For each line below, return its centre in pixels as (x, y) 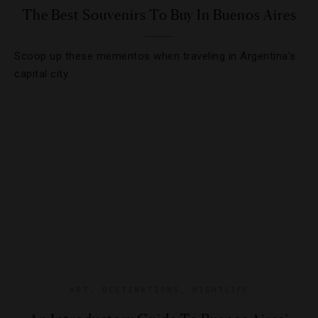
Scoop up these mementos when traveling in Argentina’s (155, 56)
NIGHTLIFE (220, 289)
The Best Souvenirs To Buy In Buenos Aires (159, 15)
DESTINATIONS (141, 289)
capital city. (42, 74)
